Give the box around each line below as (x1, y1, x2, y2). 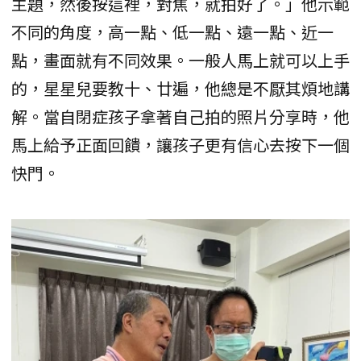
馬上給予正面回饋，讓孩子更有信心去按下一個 (11, 133, 350, 157)
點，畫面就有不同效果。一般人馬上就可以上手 (11, 48, 350, 73)
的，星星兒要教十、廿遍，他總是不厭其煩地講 (11, 77, 350, 101)
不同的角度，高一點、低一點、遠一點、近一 (11, 20, 334, 44)
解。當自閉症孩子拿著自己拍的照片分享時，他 (11, 105, 350, 129)
